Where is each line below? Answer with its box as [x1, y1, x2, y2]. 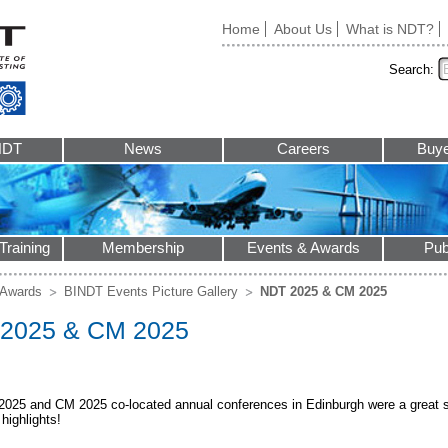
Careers [276, 141, 330, 157]
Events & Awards [246, 240, 360, 256]
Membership [102, 240, 184, 256]
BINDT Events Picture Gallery [64, 284, 238, 299]
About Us [274, 21, 332, 37]
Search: [389, 62, 434, 77]
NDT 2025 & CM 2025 [256, 284, 387, 299]
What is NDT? [346, 21, 434, 37]
